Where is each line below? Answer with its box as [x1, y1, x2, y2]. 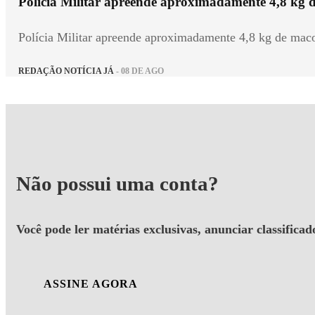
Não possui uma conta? [16, 172, 219, 195]
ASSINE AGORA [44, 277, 138, 290]
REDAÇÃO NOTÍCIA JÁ [18, 65, 114, 76]
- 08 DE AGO [114, 65, 164, 76]
